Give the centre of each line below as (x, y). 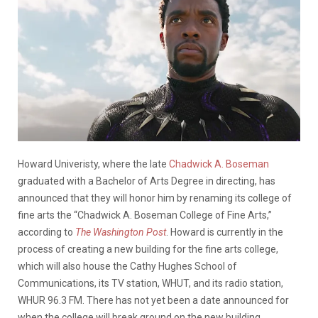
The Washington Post (121, 232)
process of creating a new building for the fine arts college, (148, 249)
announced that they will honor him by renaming (125, 198)
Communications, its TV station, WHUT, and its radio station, (150, 283)
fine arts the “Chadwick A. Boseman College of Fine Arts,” (145, 215)
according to (46, 232)
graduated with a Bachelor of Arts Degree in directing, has (147, 181)
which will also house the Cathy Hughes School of (127, 266)
